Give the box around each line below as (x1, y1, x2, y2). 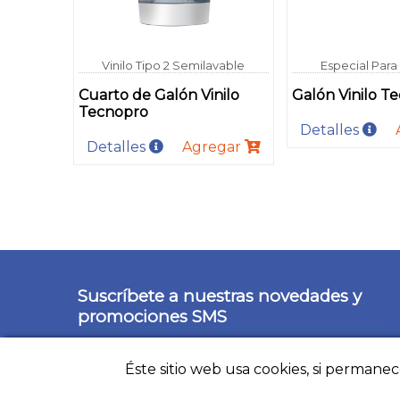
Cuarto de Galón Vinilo (78, 86, 239, 104)
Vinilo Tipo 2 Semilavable (102, 57, 245, 72)
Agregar (182, 137, 246, 155)
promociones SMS (78, 305, 228, 327)
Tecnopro (78, 103, 148, 121)
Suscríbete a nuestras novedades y (78, 285, 362, 306)
